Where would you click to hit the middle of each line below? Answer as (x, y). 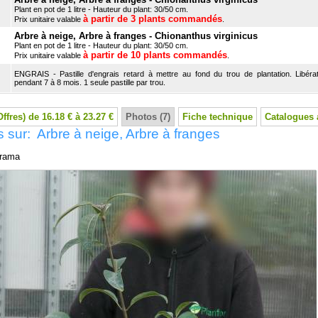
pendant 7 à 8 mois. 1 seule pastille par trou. (90, 82)
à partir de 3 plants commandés (153, 19)
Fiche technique (218, 117)
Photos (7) (148, 117)
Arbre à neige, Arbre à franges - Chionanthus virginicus (136, 36)
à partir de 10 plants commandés (155, 55)
